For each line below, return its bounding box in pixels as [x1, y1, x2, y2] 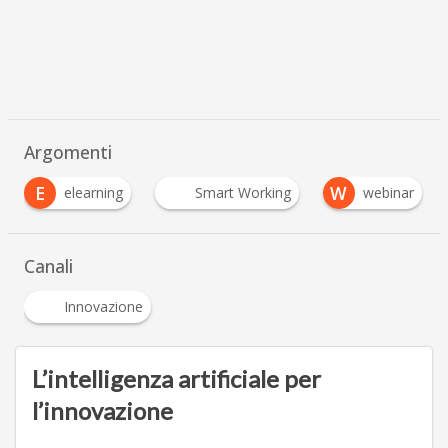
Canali [23, 253, 73, 278]
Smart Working [188, 182, 285, 202]
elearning [57, 182, 117, 202]
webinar [356, 182, 408, 202]
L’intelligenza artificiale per [31, 363, 321, 393]
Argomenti [23, 139, 112, 164]
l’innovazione [31, 395, 173, 425]
